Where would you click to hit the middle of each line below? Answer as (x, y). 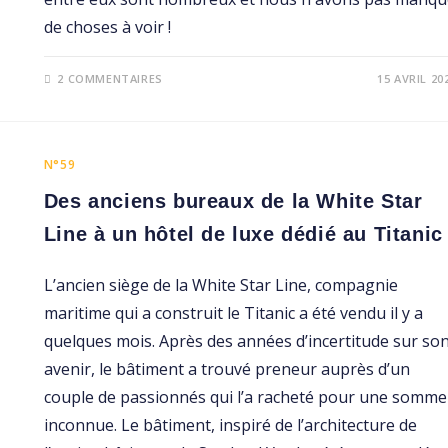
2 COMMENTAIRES (110, 79)
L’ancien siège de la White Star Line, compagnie (220, 285)
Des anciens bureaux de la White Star (233, 201)
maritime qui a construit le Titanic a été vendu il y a (233, 313)
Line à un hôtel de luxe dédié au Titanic (243, 234)
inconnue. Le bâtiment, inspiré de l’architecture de (230, 425)
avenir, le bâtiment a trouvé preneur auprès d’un (226, 369)
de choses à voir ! (107, 27)
